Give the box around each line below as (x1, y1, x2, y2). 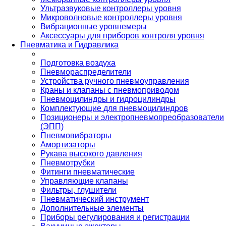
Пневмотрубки (40, 158, 95, 167)
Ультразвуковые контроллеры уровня (40, 4, 181, 13)
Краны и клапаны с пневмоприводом (40, 85, 179, 94)
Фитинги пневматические (40, 167, 135, 176)
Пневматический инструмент (40, 194, 149, 203)
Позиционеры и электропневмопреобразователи (40, 112, 224, 122)
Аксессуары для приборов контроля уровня (40, 31, 204, 40)
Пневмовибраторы (40, 131, 111, 140)
